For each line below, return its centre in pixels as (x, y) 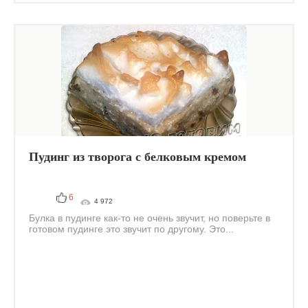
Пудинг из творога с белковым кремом (137, 157)
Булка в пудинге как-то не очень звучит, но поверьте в (150, 218)
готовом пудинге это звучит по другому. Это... (131, 229)
